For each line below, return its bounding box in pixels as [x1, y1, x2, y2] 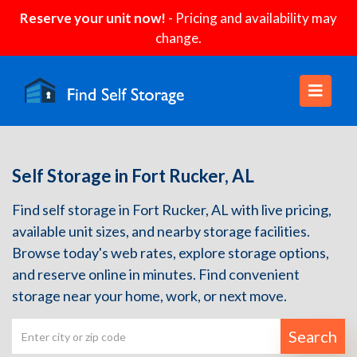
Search [288, 327, 337, 346]
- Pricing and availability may [166, 10, 337, 26]
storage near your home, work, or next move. [12, 287, 287, 304]
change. [155, 29, 202, 46]
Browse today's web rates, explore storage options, [12, 244, 329, 261]
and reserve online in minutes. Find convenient [12, 265, 300, 283]
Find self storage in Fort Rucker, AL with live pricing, [12, 201, 331, 218]
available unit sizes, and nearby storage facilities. [12, 222, 310, 240]
